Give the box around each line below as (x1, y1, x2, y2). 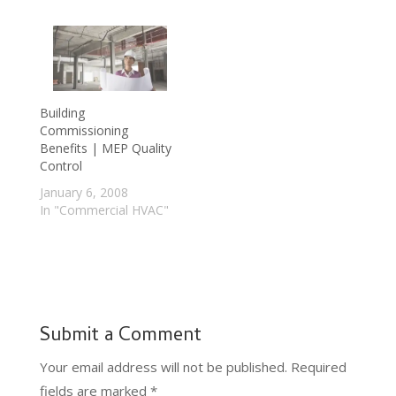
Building (39, 104, 85, 122)
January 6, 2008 (39, 184, 128, 202)
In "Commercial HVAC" (39, 202, 169, 219)
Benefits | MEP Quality (39, 140, 171, 157)
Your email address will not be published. (39, 358, 287, 377)
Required (290, 358, 346, 377)
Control (39, 157, 82, 175)
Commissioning (39, 122, 128, 140)
